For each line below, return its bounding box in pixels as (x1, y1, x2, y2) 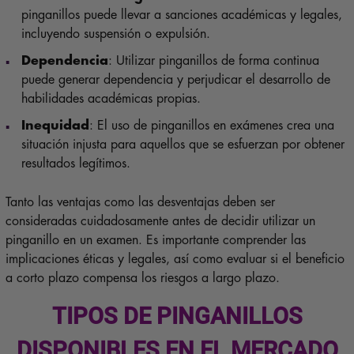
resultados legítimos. (21, 156, 130, 170)
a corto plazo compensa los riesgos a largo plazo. (5, 271, 280, 284)
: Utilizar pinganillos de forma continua (107, 54, 319, 67)
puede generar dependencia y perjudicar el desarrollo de (21, 73, 330, 86)
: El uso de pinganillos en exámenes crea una (88, 119, 334, 132)
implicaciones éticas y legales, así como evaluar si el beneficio (5, 252, 345, 265)
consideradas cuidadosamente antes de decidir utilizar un (5, 214, 315, 228)
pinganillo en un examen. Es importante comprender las (5, 233, 306, 247)
